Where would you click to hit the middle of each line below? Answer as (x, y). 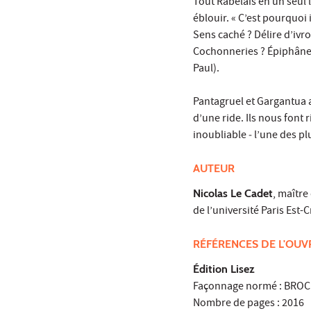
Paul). (206, 70)
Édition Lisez (225, 269)
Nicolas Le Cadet (233, 194)
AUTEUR (215, 169)
